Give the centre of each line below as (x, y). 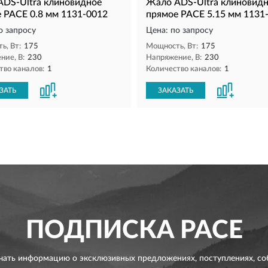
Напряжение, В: (174, 58)
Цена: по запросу (179, 31)
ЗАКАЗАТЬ (176, 90)
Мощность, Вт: (172, 46)
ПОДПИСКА (100, 230)
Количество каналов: (184, 69)
